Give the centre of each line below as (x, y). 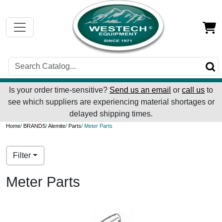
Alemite (57, 126)
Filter (22, 156)
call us (193, 90)
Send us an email (140, 90)
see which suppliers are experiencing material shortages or (111, 102)
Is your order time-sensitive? (59, 90)
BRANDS (34, 126)
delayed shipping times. (111, 114)
